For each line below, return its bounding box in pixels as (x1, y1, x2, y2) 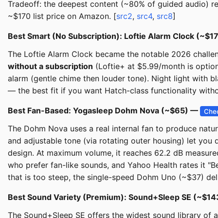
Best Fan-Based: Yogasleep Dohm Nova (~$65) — (8, 106, 200, 116)
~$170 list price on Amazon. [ (8, 11, 116, 21)
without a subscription (8, 61, 93, 72)
